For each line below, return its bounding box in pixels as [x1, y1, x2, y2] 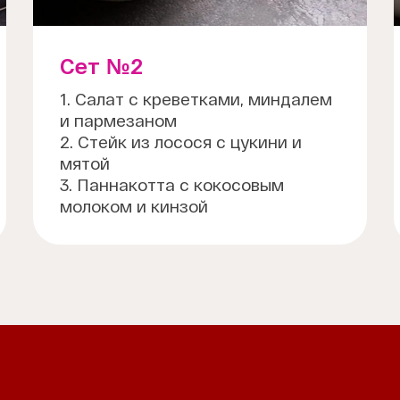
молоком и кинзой [59, 196, 208, 216]
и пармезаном [59, 111, 177, 130]
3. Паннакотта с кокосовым [59, 175, 284, 195]
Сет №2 [59, 54, 143, 79]
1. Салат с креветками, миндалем [59, 89, 332, 109]
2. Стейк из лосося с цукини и [59, 132, 302, 152]
